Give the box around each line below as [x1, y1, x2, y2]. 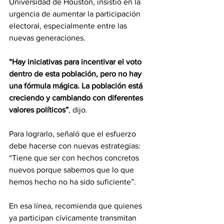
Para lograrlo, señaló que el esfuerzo [9, 129, 138, 138]
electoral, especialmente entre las [9, 21, 129, 30]
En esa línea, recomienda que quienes [9, 201, 144, 210]
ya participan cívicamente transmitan [9, 213, 138, 222]
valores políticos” [9, 105, 68, 114]
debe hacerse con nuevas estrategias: [9, 141, 142, 150]
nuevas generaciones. [9, 33, 87, 42]
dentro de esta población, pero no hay [9, 69, 143, 78]
